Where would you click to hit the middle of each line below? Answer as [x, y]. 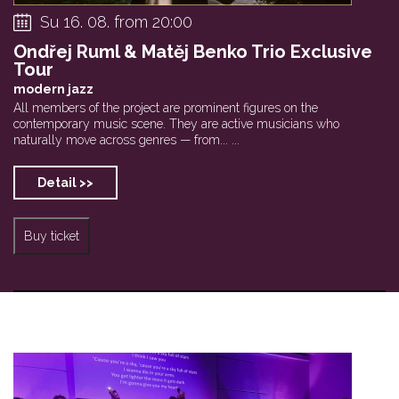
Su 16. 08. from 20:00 [116, 21]
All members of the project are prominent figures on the [166, 107]
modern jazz [53, 89]
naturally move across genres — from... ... [126, 139]
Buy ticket [52, 236]
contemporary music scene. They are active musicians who [176, 123]
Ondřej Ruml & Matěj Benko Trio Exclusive [193, 51]
